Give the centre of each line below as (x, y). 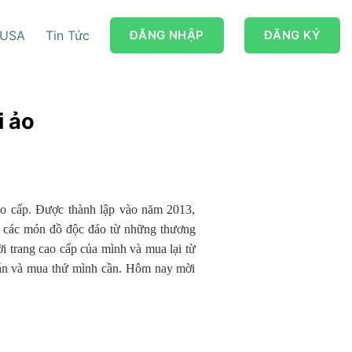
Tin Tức (67, 35)
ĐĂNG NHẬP (167, 35)
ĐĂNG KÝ (292, 35)
